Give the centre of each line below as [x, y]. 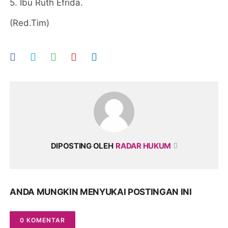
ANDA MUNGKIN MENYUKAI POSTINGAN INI [101, 192]
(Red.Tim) [30, 23]
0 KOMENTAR [43, 220]
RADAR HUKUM [144, 146]
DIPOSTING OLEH [82, 146]
